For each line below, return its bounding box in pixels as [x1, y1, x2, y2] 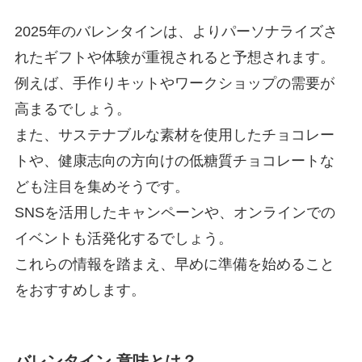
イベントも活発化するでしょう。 [14, 229, 233, 246]
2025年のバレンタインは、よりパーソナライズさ [14, 23, 338, 40]
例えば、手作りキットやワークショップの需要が [14, 74, 335, 91]
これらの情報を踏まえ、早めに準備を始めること [14, 255, 335, 272]
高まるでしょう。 [14, 100, 131, 117]
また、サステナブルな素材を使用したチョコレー [14, 126, 335, 143]
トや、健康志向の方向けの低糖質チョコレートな [14, 152, 335, 169]
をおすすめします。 [14, 281, 145, 298]
